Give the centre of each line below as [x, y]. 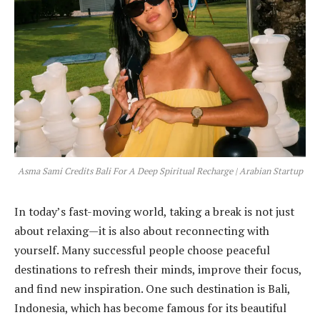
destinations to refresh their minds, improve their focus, [158, 269]
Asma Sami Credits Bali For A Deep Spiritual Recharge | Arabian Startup [160, 171]
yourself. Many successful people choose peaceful [142, 250]
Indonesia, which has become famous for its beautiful [150, 307]
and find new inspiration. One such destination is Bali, [152, 288]
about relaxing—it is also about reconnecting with [142, 230]
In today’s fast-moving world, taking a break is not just [154, 211]
